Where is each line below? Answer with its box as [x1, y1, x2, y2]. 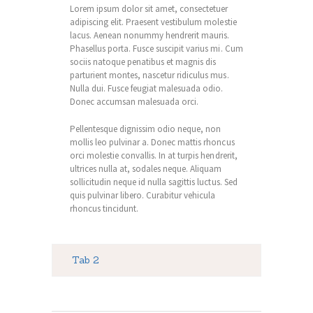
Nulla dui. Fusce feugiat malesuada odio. [69, 82, 224, 95]
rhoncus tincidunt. [69, 202, 139, 214]
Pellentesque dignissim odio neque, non [69, 122, 221, 135]
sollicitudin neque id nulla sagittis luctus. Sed [69, 175, 238, 188]
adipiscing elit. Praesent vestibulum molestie [69, 16, 237, 29]
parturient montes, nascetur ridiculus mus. [69, 69, 229, 82]
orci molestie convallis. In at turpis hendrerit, [69, 149, 238, 161]
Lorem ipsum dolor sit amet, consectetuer [69, 3, 228, 15]
